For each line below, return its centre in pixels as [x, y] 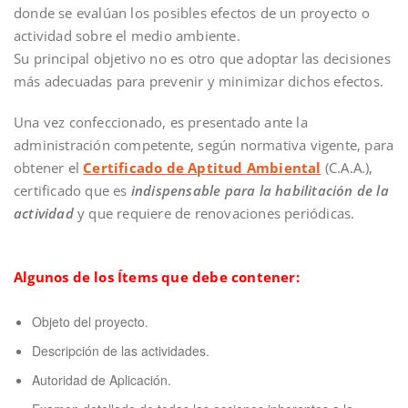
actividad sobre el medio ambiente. [127, 35]
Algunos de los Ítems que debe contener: [157, 276]
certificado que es [72, 190]
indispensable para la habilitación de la [260, 190]
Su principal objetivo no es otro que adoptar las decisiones [202, 58]
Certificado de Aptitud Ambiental [202, 167]
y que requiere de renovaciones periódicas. [214, 213]
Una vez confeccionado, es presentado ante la [161, 122]
